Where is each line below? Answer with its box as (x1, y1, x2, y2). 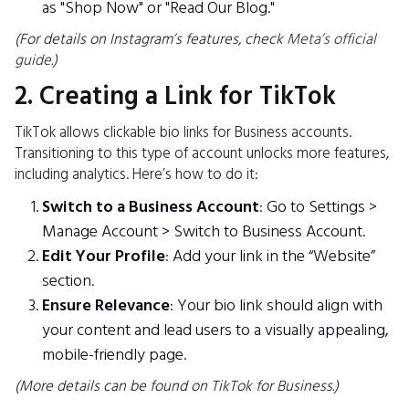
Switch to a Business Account (42, 194, 259, 218)
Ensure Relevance (42, 293, 170, 317)
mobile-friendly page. (42, 342, 186, 366)
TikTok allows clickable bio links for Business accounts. (15, 121, 351, 143)
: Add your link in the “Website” (165, 244, 375, 267)
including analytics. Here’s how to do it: (15, 163, 258, 185)
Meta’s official (283, 28, 376, 50)
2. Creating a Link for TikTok (15, 79, 336, 114)
